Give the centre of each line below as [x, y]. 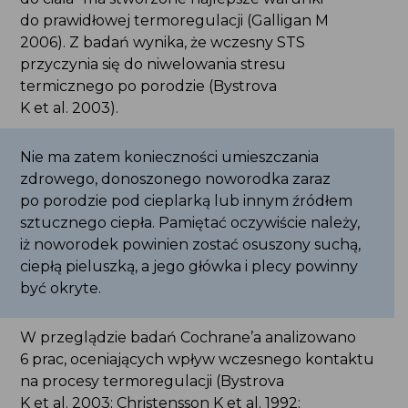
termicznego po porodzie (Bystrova [148, 87]
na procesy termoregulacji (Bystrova [152, 382]
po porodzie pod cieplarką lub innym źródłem [186, 201]
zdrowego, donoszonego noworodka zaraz [175, 179]
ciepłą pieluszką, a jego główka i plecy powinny [189, 267]
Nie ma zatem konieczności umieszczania [169, 158]
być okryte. [60, 289]
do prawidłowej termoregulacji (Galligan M [174, 21]
